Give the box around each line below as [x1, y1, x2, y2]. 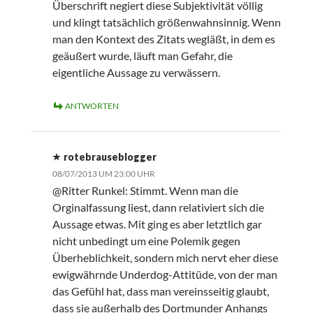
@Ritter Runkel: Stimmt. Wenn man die [52, 184, 238, 198]
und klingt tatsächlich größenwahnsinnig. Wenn [52, 15, 281, 29]
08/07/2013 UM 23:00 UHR [52, 168, 155, 180]
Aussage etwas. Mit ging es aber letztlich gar [52, 217, 262, 231]
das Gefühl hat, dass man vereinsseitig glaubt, [52, 284, 269, 298]
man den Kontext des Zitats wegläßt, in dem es [52, 32, 275, 46]
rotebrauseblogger [63, 151, 156, 163]
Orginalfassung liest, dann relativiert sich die [52, 201, 264, 214]
